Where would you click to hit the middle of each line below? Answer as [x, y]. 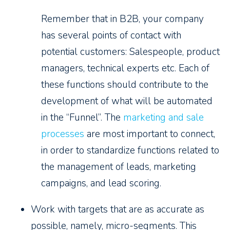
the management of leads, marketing [119, 167]
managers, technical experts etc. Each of [125, 69]
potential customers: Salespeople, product [130, 52]
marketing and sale [164, 118]
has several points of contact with [111, 36]
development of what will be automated [127, 101]
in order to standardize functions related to [130, 151]
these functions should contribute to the [125, 85]
